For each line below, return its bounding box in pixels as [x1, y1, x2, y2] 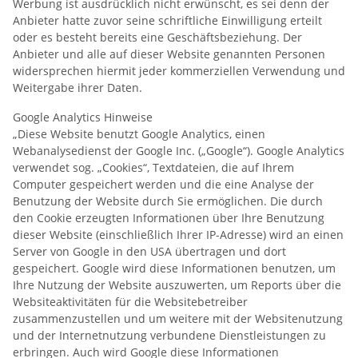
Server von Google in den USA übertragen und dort [13, 243, 286, 259]
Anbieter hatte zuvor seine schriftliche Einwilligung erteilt [13, 12, 322, 28]
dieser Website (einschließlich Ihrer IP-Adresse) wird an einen [13, 226, 344, 242]
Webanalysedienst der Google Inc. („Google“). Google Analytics [13, 142, 344, 158]
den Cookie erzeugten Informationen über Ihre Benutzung [13, 209, 324, 225]
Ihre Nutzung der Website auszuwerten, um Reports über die [13, 276, 341, 292]
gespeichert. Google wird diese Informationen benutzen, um [13, 260, 336, 276]
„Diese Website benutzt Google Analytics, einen [13, 125, 265, 141]
